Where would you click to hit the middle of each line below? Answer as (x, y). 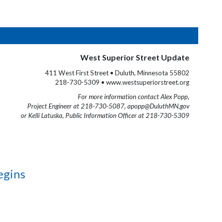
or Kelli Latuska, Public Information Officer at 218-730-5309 (105, 115)
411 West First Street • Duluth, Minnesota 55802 (117, 73)
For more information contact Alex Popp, (134, 97)
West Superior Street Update (135, 57)
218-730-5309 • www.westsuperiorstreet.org (122, 82)
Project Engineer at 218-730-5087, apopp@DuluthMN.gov (108, 106)
